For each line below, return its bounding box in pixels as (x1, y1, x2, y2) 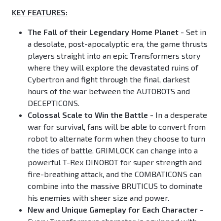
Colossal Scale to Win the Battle (28, 110, 148, 120)
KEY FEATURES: (12, 7, 68, 17)
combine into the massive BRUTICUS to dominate (28, 181, 203, 191)
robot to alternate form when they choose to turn (28, 134, 205, 144)
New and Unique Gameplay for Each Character (28, 205, 198, 215)
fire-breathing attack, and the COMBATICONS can (28, 169, 202, 179)
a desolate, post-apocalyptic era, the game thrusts (28, 39, 208, 49)
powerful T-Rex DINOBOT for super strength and (28, 157, 202, 167)
